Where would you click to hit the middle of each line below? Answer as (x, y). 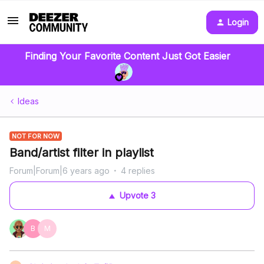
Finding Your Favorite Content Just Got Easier (127, 56)
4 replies (138, 171)
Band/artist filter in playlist (82, 153)
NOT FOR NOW (36, 136)
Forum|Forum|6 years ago (60, 171)
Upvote (134, 195)
